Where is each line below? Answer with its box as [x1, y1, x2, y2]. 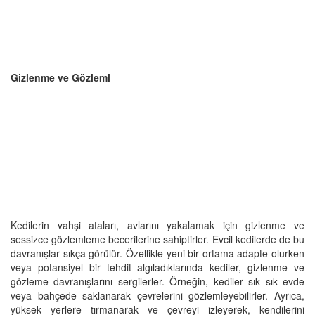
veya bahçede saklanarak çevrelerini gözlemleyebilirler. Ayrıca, [11, 288, 304, 302]
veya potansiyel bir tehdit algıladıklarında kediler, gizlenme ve [11, 259, 304, 274]
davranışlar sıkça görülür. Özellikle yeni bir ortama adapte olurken [11, 245, 304, 260]
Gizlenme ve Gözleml [11, 70, 110, 84]
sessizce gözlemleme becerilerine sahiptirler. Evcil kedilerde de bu [11, 231, 304, 246]
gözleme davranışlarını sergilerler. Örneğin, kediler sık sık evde [11, 274, 304, 288]
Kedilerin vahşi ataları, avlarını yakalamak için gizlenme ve [11, 217, 304, 232]
